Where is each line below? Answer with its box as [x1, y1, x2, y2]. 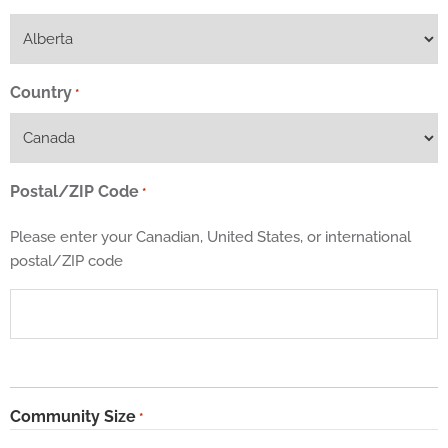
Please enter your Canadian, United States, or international [10, 228, 411, 246]
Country [10, 83, 72, 102]
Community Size [10, 407, 136, 426]
